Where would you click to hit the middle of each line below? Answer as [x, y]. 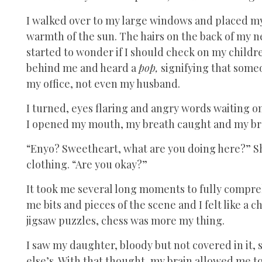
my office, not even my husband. [103, 83]
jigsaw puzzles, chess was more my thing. [125, 220]
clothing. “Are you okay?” [87, 164]
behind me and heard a [82, 68]
